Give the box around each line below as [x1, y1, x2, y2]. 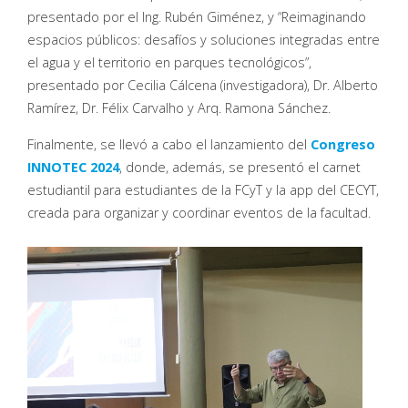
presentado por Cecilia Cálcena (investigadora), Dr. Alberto [27, 76, 378, 95]
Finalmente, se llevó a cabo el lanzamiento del [27, 136, 311, 154]
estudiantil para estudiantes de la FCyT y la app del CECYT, [27, 181, 379, 199]
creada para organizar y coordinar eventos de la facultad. [27, 204, 371, 222]
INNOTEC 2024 [27, 158, 119, 177]
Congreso [311, 136, 375, 154]
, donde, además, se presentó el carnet [119, 158, 361, 177]
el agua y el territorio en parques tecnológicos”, [27, 54, 311, 72]
